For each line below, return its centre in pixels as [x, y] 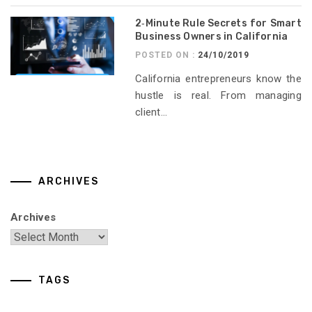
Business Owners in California [212, 37]
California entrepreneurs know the [218, 79]
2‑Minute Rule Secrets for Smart [218, 24]
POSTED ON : [167, 55]
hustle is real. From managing [218, 96]
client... [151, 112]
